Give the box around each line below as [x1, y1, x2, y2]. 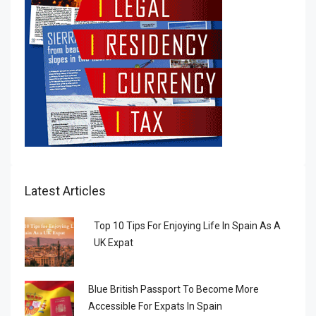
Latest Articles [25, 183, 106, 198]
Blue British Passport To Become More [88, 283, 259, 295]
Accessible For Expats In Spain [88, 300, 222, 312]
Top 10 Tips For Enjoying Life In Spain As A [93, 219, 281, 231]
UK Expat [93, 236, 133, 248]
